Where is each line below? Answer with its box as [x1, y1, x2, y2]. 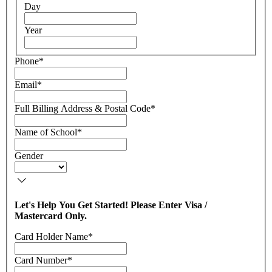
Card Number [15, 255, 67, 265]
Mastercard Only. [15, 211, 87, 221]
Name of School [15, 127, 77, 137]
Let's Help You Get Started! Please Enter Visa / [15, 200, 207, 210]
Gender [15, 151, 43, 161]
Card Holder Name [15, 231, 88, 242]
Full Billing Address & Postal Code [15, 103, 151, 114]
